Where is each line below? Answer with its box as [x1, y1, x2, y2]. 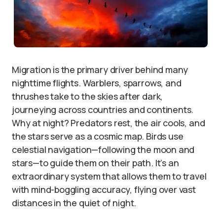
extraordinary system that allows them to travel [12, 170, 207, 182]
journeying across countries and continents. [12, 104, 194, 115]
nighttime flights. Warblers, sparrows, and [12, 77, 182, 89]
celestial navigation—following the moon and [12, 144, 195, 155]
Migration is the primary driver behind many [12, 64, 188, 75]
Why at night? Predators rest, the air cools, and [12, 117, 205, 129]
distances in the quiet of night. [12, 197, 137, 209]
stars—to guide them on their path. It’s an [12, 157, 179, 169]
